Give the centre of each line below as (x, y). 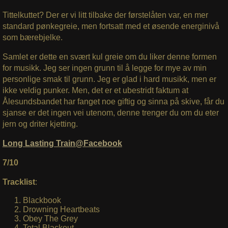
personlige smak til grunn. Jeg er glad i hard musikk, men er (109, 79)
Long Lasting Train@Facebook (62, 143)
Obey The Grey (50, 218)
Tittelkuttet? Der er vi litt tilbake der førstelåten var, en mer (105, 15)
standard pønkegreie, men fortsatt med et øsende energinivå (111, 26)
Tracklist (19, 182)
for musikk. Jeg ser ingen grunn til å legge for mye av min (104, 68)
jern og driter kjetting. (40, 124)
